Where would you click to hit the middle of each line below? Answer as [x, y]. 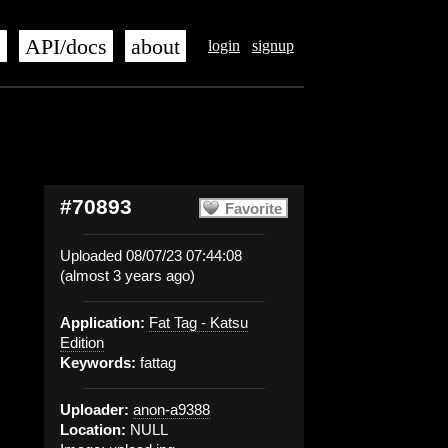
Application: [102, 322]
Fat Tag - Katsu [198, 322]
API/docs [66, 47]
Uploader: [94, 409]
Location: [93, 429]
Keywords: [98, 362]
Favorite [253, 208]
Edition [82, 342]
